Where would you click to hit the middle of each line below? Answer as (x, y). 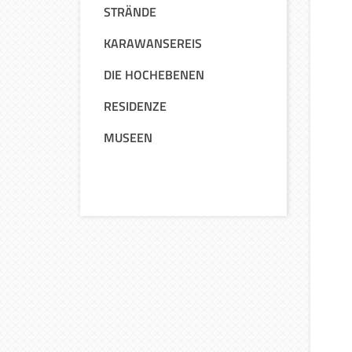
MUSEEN (128, 137)
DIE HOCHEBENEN (154, 75)
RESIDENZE (135, 106)
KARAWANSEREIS (153, 43)
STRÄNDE (130, 12)
